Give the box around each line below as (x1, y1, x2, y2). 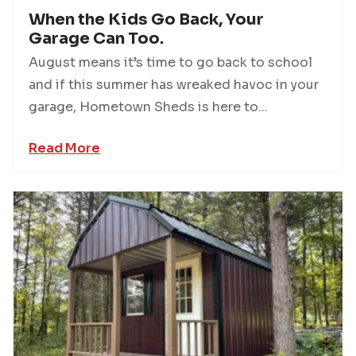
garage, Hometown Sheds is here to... (29, 98, 269, 115)
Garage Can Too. (29, 28, 164, 48)
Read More (29, 139, 101, 157)
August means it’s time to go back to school (29, 53, 313, 71)
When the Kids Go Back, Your (29, 9, 265, 29)
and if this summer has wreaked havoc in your (29, 75, 319, 93)
